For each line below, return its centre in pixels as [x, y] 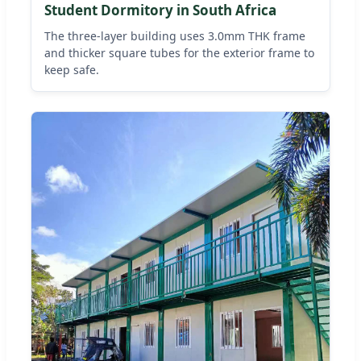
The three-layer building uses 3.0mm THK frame [175, 35]
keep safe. [72, 69]
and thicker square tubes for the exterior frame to [179, 52]
